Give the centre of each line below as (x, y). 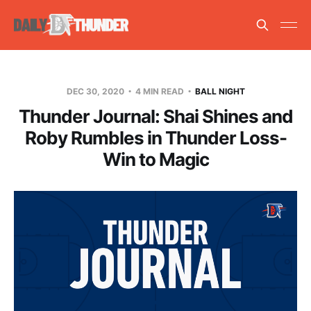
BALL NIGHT (220, 91)
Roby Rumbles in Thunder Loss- (155, 137)
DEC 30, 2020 (96, 91)
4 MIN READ (159, 91)
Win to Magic (155, 159)
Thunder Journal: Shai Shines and (155, 116)
